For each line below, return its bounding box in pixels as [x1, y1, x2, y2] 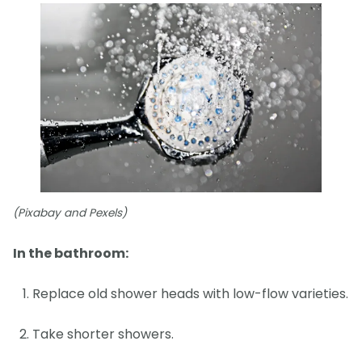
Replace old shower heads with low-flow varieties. [32, 284, 348, 304]
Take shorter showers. [32, 325, 174, 344]
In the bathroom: [13, 244, 128, 263]
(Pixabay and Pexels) [13, 205, 127, 221]
